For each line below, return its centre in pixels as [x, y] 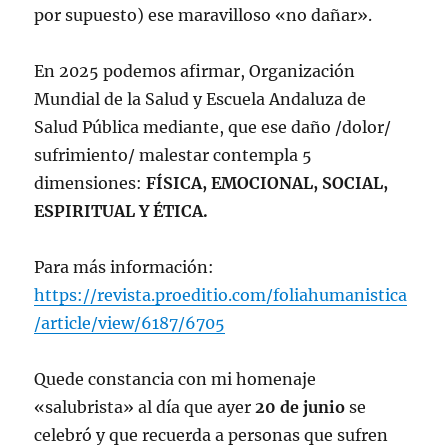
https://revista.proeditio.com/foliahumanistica [221, 295]
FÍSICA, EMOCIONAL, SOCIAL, [267, 183]
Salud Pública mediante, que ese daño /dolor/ [213, 127]
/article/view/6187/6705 [130, 323]
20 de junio [302, 407]
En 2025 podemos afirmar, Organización [195, 71]
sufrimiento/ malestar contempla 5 [173, 155]
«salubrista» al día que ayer [145, 407]
